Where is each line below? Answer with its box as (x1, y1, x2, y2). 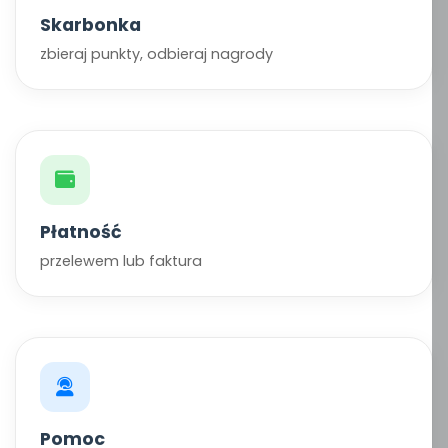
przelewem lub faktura (40, 251, 202, 271)
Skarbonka (40, 13, 141, 37)
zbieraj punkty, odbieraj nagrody (40, 44, 273, 64)
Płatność (40, 220, 122, 244)
